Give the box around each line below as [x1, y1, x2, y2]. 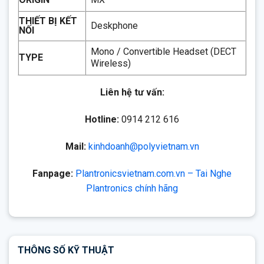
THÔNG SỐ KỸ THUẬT [18, 242, 114, 254]
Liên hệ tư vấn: [100, 85, 164, 97]
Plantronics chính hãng [86, 180, 178, 192]
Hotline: [85, 111, 119, 123]
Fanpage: [32, 166, 73, 177]
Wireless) [91, 56, 131, 68]
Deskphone [91, 18, 138, 30]
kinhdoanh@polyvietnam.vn [88, 138, 199, 150]
